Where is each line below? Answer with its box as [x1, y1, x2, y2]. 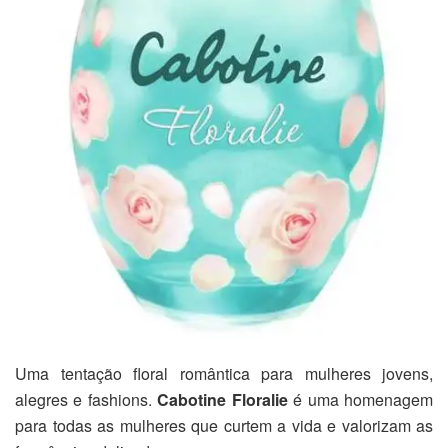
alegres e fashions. [15, 388, 158, 412]
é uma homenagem [287, 388, 434, 412]
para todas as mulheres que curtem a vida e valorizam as [15, 414, 433, 438]
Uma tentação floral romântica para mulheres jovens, [15, 362, 433, 386]
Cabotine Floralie [157, 388, 288, 412]
